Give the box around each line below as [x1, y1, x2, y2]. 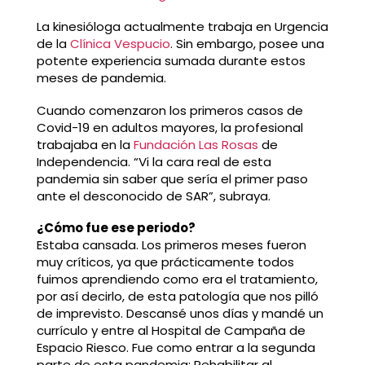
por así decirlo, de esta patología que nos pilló [36, 288, 319, 306]
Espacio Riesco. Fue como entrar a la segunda [36, 339, 315, 357]
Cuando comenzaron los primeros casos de [36, 101, 303, 119]
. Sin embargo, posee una [169, 34, 324, 52]
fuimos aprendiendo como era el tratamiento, [36, 270, 318, 288]
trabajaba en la [36, 135, 134, 153]
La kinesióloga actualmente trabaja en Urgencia [36, 17, 328, 35]
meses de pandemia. [36, 68, 166, 86]
